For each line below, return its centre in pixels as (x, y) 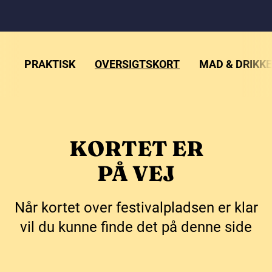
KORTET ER (136, 148)
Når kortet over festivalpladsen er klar (136, 208)
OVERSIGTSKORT (137, 64)
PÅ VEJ (136, 173)
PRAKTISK (50, 64)
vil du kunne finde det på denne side (136, 227)
